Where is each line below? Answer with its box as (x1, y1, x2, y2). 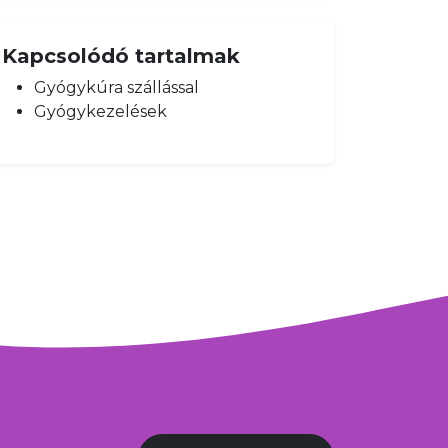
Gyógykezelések (34, 102, 167, 121)
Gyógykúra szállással (34, 78, 199, 97)
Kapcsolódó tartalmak (2, 44, 240, 68)
